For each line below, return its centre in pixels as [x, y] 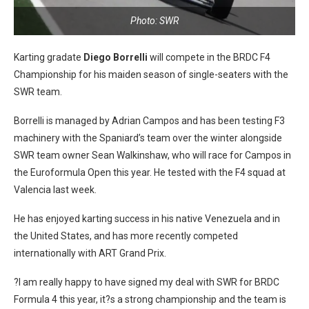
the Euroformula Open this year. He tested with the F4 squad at [150, 172]
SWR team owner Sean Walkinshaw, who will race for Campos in [152, 155]
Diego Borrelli [116, 57]
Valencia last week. [55, 190]
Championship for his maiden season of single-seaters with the [151, 74]
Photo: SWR [154, 21]
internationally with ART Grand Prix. [90, 253]
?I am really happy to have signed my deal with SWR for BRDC [147, 282]
